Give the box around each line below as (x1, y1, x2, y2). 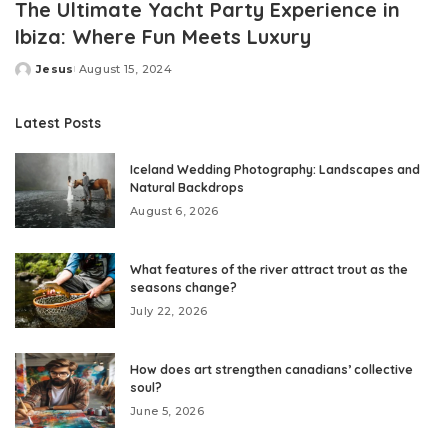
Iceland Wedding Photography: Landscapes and (130, 162, 420, 178)
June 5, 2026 (130, 404, 205, 419)
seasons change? (130, 280, 237, 296)
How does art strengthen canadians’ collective (130, 362, 413, 378)
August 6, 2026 (130, 204, 219, 219)
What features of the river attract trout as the (130, 262, 408, 278)
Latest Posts (15, 114, 101, 132)
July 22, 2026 (130, 304, 208, 319)
